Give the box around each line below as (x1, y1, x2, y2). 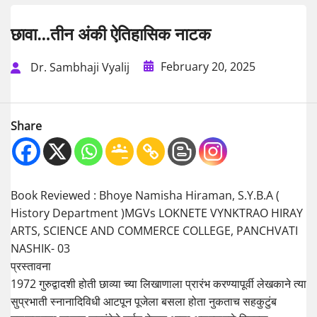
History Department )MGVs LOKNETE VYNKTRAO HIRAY (11, 205, 303, 221)
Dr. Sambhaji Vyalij (30, 59, 129, 76)
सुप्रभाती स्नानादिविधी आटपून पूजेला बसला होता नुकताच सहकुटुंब (11, 294, 277, 310)
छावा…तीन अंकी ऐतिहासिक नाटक (11, 22, 211, 45)
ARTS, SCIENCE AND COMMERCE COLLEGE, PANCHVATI (11, 223, 298, 239)
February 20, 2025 (161, 59, 255, 74)
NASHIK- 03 (11, 241, 70, 257)
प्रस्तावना (11, 258, 51, 275)
